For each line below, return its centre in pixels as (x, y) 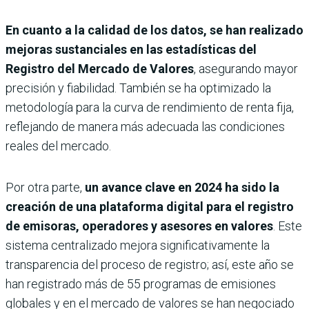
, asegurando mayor (246, 68)
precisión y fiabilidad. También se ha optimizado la (138, 88)
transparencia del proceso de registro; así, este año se (150, 264)
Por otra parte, (45, 187)
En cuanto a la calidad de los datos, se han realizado (154, 30)
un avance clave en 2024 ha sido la (182, 187)
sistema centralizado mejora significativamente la (138, 245)
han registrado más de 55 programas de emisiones (141, 283)
